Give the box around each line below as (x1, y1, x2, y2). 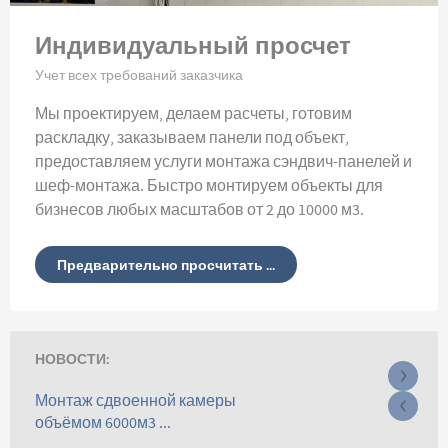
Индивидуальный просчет (35, 28, 351, 62)
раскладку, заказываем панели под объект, (35, 128, 349, 149)
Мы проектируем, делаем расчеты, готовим (35, 104, 352, 125)
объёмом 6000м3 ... (35, 412, 171, 433)
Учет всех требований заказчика (35, 67, 243, 86)
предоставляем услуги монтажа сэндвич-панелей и (35, 152, 412, 173)
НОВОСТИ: (35, 348, 110, 369)
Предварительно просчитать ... (57, 254, 275, 275)
